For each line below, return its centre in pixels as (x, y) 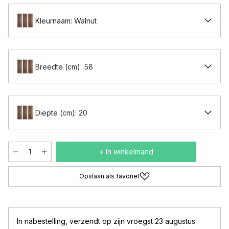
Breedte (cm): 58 (64, 66)
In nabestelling (41, 221)
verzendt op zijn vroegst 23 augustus (132, 221)
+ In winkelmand (126, 152)
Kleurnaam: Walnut (66, 20)
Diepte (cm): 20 (61, 112)
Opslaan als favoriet (109, 176)
